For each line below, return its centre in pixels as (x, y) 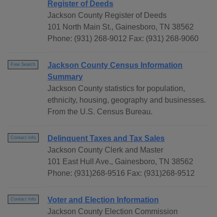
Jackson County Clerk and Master (105, 150)
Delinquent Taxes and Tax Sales (106, 139)
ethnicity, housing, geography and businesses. (127, 100)
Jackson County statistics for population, (116, 89)
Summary (65, 77)
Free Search (23, 65)
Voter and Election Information (103, 200)
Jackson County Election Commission (113, 212)
